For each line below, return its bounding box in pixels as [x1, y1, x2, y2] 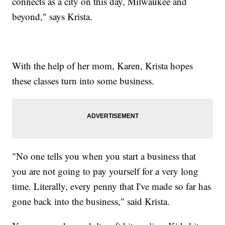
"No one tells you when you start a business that [12, 149, 196, 162]
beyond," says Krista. [12, 10, 93, 23]
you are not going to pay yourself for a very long [12, 164, 199, 177]
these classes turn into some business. [12, 74, 155, 87]
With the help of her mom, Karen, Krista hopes [12, 59, 193, 72]
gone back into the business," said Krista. [12, 194, 170, 207]
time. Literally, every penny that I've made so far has [12, 179, 211, 192]
